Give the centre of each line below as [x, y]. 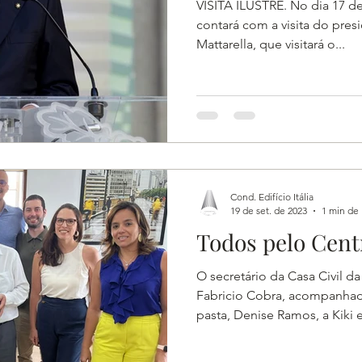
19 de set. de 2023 [269, 210]
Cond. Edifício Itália [272, 197]
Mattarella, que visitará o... [271, 44]
